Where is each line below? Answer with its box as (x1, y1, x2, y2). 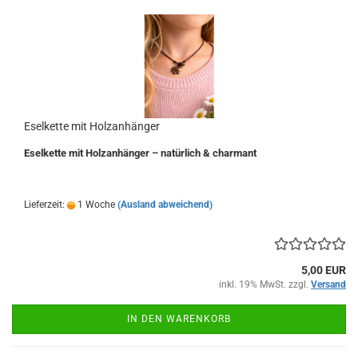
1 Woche (75, 199, 115, 211)
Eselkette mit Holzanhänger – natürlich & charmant (24, 147, 257, 160)
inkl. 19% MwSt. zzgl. (219, 279, 311, 291)
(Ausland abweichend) (117, 199, 213, 211)
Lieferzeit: (24, 199, 67, 211)
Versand (311, 279, 346, 291)
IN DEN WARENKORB (127, 313, 231, 325)
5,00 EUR (301, 264, 346, 277)
